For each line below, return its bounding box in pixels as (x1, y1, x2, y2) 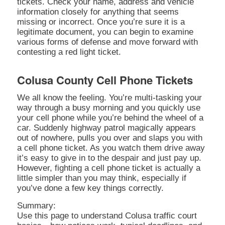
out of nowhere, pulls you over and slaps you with (17, 133, 202, 143)
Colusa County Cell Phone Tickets (17, 71, 193, 88)
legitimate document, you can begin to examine (17, 27, 193, 37)
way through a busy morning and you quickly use (17, 103, 200, 113)
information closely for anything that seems (17, 7, 179, 17)
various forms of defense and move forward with (17, 37, 198, 47)
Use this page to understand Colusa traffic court (17, 210, 197, 220)
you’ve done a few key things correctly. (17, 183, 164, 193)
